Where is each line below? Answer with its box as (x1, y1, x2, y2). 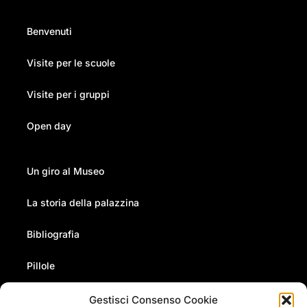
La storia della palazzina (26, 196, 139, 208)
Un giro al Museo (26, 164, 104, 177)
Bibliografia (26, 228, 79, 240)
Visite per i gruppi (26, 88, 110, 100)
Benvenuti (26, 25, 72, 37)
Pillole (26, 259, 55, 271)
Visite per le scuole (26, 56, 115, 69)
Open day (26, 119, 71, 132)
